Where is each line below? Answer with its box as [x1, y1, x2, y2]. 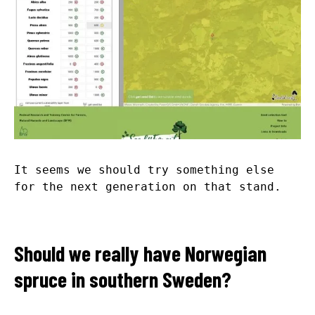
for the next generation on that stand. [14, 179, 281, 193]
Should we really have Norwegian [14, 240, 266, 266]
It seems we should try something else [14, 162, 274, 176]
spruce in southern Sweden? [14, 266, 231, 292]
